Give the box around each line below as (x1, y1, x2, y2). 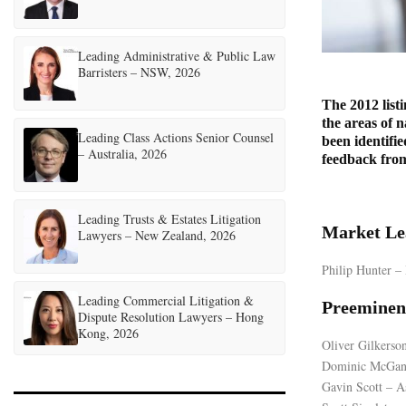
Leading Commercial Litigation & (78, 292, 254, 309)
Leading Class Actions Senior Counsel (78, 129, 274, 146)
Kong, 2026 (78, 324, 139, 342)
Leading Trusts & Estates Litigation (78, 210, 261, 227)
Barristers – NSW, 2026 (78, 63, 200, 81)
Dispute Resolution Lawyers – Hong (78, 308, 264, 325)
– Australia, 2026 (78, 145, 167, 162)
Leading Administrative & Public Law (78, 47, 275, 64)
